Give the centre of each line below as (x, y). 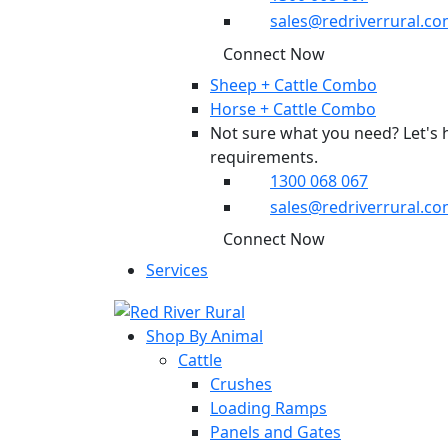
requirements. (264, 156)
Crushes (241, 383)
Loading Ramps (268, 407)
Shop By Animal (204, 335)
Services (177, 270)
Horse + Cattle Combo (293, 108)
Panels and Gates (275, 431)
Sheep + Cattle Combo (293, 84)
